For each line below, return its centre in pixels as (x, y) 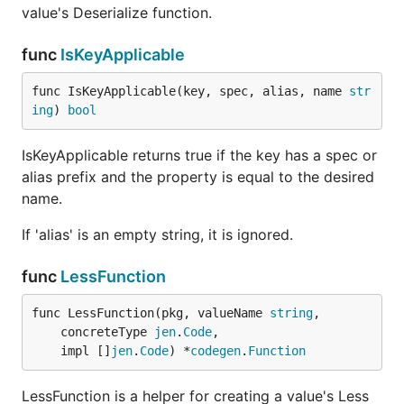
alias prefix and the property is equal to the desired (198, 177)
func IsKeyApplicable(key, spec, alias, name (190, 91)
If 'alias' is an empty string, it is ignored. (157, 234)
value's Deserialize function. (117, 13)
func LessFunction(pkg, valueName (151, 313)
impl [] (86, 351)
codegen (216, 351)
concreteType (107, 332)
